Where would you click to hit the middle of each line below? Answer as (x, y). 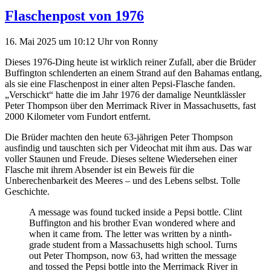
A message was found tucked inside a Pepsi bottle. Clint (135, 212)
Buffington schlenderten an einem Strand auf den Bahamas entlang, (133, 73)
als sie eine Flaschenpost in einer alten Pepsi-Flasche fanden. (120, 83)
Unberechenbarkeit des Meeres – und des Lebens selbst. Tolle (122, 180)
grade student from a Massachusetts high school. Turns (133, 244)
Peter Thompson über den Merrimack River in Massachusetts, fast (130, 105)
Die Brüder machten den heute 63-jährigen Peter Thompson (119, 137)
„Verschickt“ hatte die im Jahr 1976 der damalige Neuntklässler (125, 94)
